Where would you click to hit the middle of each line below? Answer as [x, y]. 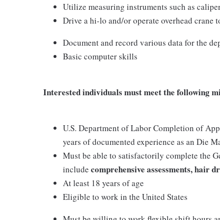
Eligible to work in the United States [125, 197]
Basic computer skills [100, 56]
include [77, 169]
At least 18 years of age [103, 183]
